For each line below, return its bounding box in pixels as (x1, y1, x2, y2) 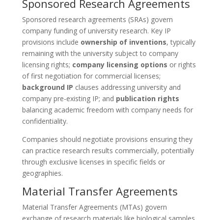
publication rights (115, 94, 179, 103)
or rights (167, 60, 196, 69)
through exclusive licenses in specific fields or (22, 157, 165, 166)
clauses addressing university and (73, 82, 181, 92)
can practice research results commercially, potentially (22, 146, 194, 155)
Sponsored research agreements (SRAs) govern (22, 15, 173, 24)
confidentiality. (22, 116, 68, 126)
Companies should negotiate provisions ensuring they (22, 135, 192, 144)
